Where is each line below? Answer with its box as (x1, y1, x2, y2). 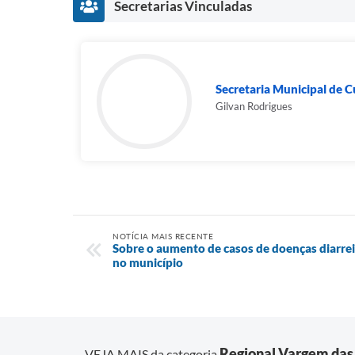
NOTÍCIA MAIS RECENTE (113, 231, 213, 241)
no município (113, 255, 183, 269)
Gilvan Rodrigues (216, 100, 292, 113)
